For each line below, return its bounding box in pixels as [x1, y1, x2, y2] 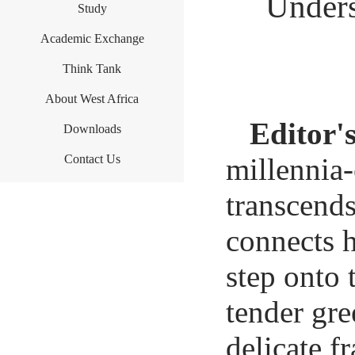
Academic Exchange [40, 32, 144, 45]
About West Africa [45, 92, 139, 105]
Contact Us [63, 152, 120, 166]
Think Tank [63, 62, 121, 75]
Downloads [63, 122, 121, 136]
